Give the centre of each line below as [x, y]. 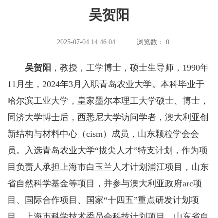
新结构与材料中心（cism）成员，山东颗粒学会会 [103, 134]
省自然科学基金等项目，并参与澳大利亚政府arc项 [105, 183]
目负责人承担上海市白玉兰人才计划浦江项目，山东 [108, 167]
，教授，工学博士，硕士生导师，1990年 [130, 68]
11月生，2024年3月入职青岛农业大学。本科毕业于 [106, 84]
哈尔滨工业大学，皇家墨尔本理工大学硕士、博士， [108, 101]
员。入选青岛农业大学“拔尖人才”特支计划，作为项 [108, 150]
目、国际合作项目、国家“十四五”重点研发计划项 [103, 200]
